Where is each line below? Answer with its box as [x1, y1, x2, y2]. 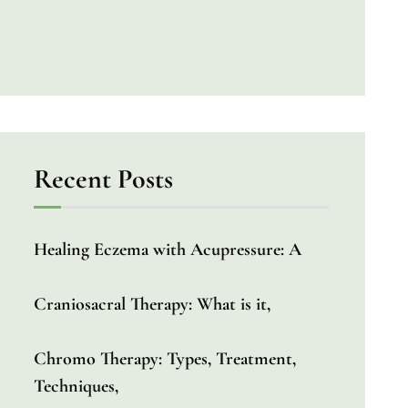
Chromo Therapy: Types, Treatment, [34, 347, 297, 370]
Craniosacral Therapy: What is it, [34, 292, 271, 315]
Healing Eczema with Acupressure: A [34, 238, 302, 260]
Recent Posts [34, 161, 174, 196]
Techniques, [34, 374, 119, 397]
